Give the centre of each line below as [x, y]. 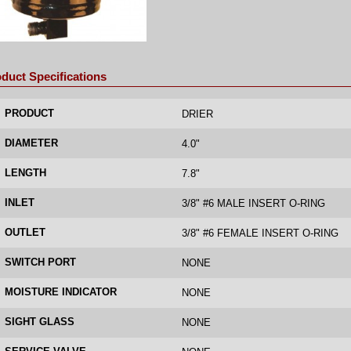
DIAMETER [32, 143]
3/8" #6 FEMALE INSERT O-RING [260, 233]
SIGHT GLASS [40, 322]
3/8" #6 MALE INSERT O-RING [253, 203]
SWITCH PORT [41, 262]
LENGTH [26, 172]
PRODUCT [30, 113]
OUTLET [25, 232]
